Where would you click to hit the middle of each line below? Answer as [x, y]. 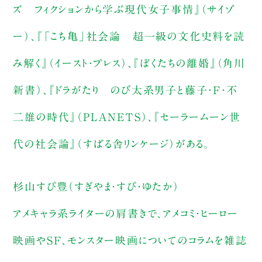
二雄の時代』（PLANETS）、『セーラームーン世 [127, 117]
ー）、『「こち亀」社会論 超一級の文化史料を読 [129, 36]
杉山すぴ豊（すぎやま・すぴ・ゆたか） [96, 186]
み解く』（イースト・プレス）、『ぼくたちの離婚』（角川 [129, 63]
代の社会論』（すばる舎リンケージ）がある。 [111, 144]
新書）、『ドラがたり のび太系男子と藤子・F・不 [125, 90]
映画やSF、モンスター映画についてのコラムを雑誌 [130, 240]
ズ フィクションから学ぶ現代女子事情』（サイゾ [124, 9]
